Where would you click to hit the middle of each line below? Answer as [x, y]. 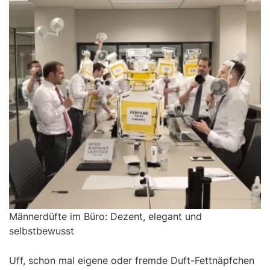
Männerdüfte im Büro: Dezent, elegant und [105, 216]
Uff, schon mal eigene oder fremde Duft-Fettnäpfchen [132, 260]
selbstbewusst [42, 231]
